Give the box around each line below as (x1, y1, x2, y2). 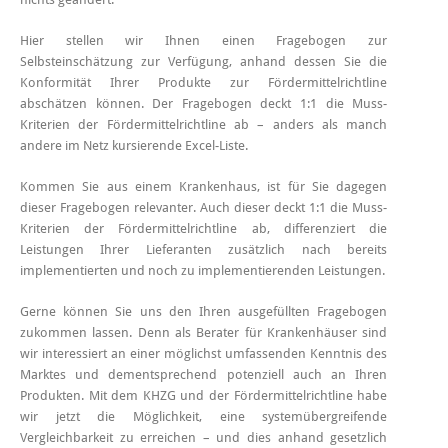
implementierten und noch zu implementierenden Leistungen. (20, 262, 385, 278)
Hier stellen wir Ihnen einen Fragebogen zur (20, 32, 388, 48)
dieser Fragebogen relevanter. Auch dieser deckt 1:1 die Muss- (20, 199, 388, 215)
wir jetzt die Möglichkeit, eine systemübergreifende (20, 408, 388, 424)
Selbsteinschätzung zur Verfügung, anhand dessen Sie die (20, 53, 388, 69)
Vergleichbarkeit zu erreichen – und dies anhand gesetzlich (20, 429, 388, 445)
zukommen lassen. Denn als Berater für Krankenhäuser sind (20, 324, 388, 340)
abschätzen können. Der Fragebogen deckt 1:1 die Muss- (20, 95, 388, 111)
